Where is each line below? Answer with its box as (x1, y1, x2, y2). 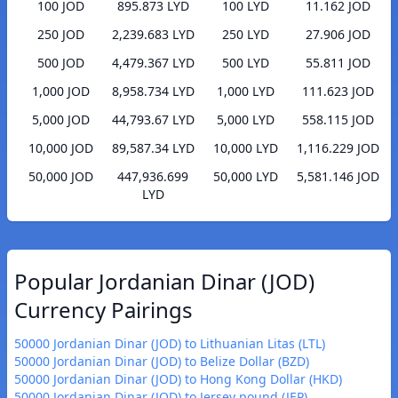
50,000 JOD (28, 168, 93, 186)
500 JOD (36, 54, 84, 72)
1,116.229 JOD (296, 139, 379, 157)
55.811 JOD (305, 54, 370, 72)
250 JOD (36, 26, 84, 44)
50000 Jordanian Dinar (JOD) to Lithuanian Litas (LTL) (14, 335, 325, 353)
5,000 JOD (31, 111, 90, 129)
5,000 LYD (216, 111, 275, 129)
